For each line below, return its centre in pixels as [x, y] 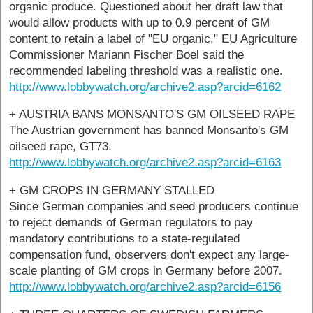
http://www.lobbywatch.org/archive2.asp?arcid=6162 [145, 87]
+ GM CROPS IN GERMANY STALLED [112, 191]
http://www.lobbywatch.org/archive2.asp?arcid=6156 [145, 287]
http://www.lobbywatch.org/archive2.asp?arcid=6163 [145, 163]
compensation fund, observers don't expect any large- [150, 255]
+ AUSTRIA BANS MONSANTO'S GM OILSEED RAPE [152, 115]
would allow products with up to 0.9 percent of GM [140, 22]
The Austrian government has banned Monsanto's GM [149, 131]
